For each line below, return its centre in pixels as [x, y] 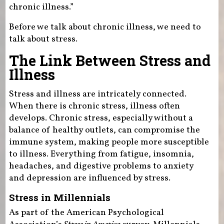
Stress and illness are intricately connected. [97, 94]
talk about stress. [43, 39]
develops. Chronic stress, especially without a [101, 118]
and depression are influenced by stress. [89, 178]
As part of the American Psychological [86, 212]
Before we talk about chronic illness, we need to [105, 27]
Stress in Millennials [59, 197]
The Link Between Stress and [109, 60]
